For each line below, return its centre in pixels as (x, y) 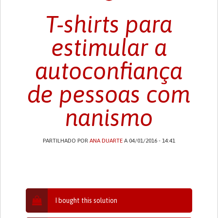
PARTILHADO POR (66, 140)
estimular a (109, 47)
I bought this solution (86, 200)
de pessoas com (109, 94)
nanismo (109, 117)
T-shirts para (109, 24)
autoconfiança (109, 71)
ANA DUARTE (106, 140)
